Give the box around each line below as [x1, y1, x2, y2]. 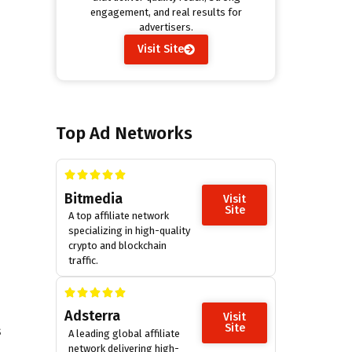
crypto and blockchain [68, 240, 167, 252]
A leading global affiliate [68, 327, 180, 339]
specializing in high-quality [68, 225, 190, 237]
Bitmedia [64, 189, 123, 207]
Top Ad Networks [56, 122, 192, 144]
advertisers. [138, 21, 193, 34]
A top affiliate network [68, 210, 169, 222]
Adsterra [64, 307, 120, 325]
